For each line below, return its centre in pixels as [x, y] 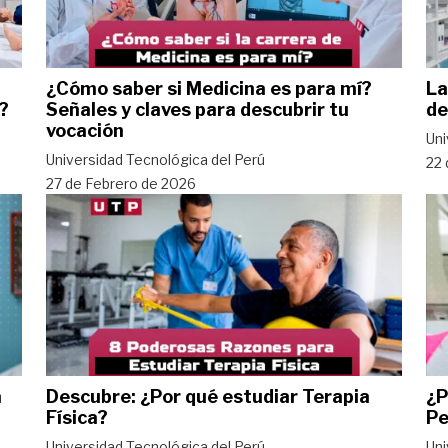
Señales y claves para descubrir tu [197, 109]
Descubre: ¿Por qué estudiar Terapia [208, 396]
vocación [85, 130]
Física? [77, 417]
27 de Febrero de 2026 [121, 183]
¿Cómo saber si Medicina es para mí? [209, 88]
